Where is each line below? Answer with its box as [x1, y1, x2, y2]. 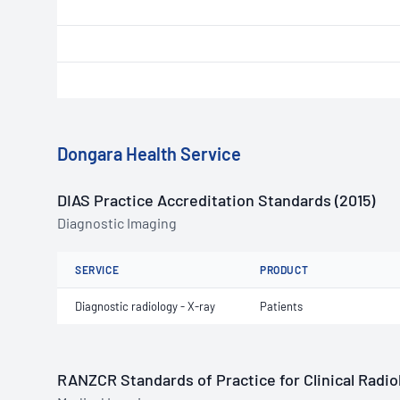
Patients [260, 299, 303, 313]
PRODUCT [260, 263, 309, 276]
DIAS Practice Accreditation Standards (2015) [57, 190, 375, 210]
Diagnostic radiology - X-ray [75, 299, 215, 313]
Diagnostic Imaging [57, 214, 177, 231]
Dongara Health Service [57, 143, 241, 164]
